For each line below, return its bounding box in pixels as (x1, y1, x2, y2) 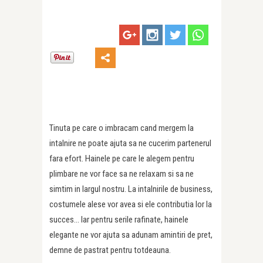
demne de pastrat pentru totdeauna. (49, 245, 171, 256)
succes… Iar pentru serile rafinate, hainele (49, 214, 188, 225)
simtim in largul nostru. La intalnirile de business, (49, 184, 213, 195)
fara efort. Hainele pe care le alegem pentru (49, 153, 194, 164)
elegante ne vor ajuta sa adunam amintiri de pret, (49, 230, 213, 241)
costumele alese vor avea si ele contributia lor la (49, 199, 212, 210)
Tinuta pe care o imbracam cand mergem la (49, 123, 194, 134)
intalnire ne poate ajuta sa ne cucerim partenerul (49, 138, 211, 149)
